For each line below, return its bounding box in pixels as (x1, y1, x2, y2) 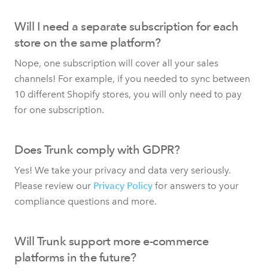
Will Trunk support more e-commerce (14, 233, 208, 248)
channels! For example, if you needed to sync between (14, 72, 250, 84)
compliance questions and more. (14, 195, 157, 207)
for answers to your (153, 179, 239, 191)
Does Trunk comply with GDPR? (14, 142, 179, 157)
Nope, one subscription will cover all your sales (14, 57, 218, 69)
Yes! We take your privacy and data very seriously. (14, 164, 231, 176)
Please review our (14, 179, 93, 191)
